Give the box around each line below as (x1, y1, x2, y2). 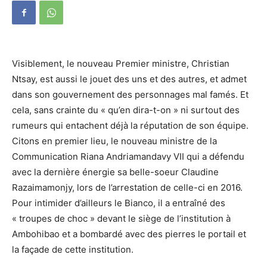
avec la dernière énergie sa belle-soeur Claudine (12, 166, 219, 178)
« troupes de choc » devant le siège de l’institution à (12, 213, 231, 224)
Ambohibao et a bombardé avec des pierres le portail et (12, 228, 246, 240)
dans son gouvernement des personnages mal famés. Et (12, 89, 249, 100)
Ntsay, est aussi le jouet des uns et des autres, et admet (12, 73, 247, 85)
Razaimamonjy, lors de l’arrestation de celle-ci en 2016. (12, 182, 243, 193)
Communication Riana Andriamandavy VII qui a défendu (12, 151, 244, 162)
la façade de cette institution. (12, 244, 133, 255)
